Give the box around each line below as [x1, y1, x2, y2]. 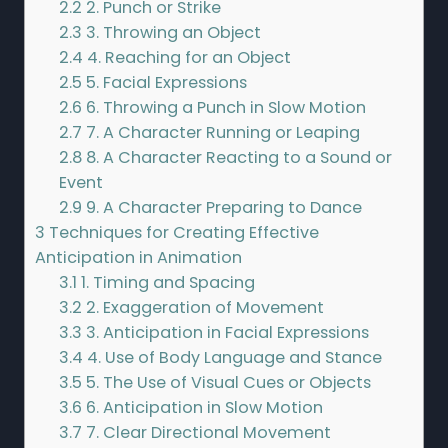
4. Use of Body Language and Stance [83, 346, 383, 370]
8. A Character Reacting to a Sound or [82, 146, 393, 170]
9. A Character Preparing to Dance [82, 196, 363, 220]
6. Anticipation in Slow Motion [82, 396, 324, 420]
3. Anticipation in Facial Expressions [82, 321, 370, 345]
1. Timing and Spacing [77, 271, 256, 295]
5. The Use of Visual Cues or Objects [82, 371, 372, 395]
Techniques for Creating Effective [45, 221, 319, 245]
